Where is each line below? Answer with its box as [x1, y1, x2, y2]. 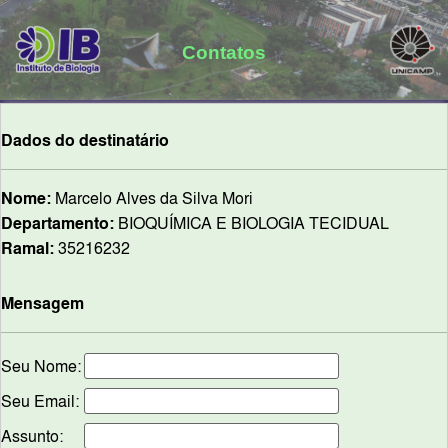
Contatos [182, 41, 266, 63]
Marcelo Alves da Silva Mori [51, 187, 253, 209]
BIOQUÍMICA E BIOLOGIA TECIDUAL [114, 212, 389, 234]
